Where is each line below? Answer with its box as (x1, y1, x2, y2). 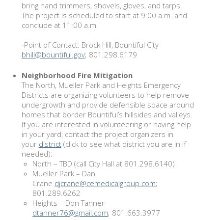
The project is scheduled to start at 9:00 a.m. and (21, 10, 187, 20)
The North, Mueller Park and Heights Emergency (21, 80, 181, 90)
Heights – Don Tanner (32, 198, 105, 208)
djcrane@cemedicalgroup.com (55, 178, 156, 188)
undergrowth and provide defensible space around (21, 100, 194, 110)
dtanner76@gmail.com (32, 208, 109, 218)
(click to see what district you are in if (61, 139, 186, 149)
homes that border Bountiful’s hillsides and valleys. (21, 110, 192, 119)
